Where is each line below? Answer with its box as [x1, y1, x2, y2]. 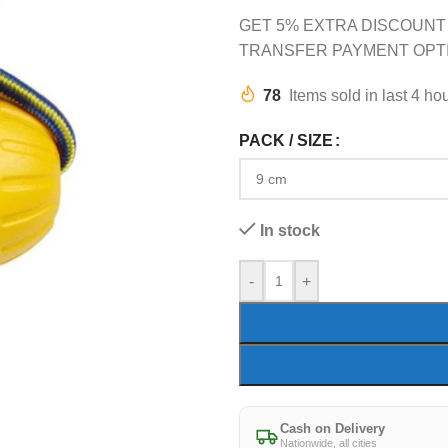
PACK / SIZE [239, 132, 333, 149]
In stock [259, 222, 320, 239]
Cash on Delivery [280, 421, 385, 436]
